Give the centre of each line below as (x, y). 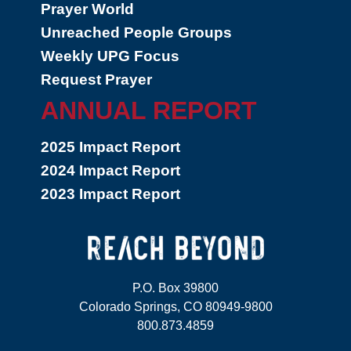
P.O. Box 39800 (175, 288)
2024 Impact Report (110, 170)
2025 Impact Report (110, 147)
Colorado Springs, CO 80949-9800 (175, 307)
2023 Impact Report (110, 194)
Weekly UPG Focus (110, 56)
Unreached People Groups (136, 33)
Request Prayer (96, 80)
